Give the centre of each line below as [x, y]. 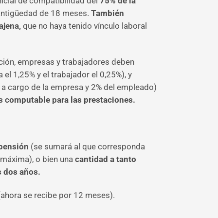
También [107, 13]
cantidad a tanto [106, 159]
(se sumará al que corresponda [88, 146]
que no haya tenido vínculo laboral [85, 26]
